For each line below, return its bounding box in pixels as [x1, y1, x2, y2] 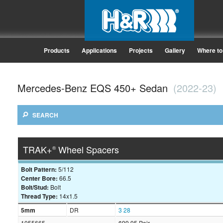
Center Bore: [20, 174, 58, 183]
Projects [128, 46, 153, 55]
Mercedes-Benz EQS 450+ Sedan [17, 81, 171, 96]
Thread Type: [20, 192, 58, 201]
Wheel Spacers [56, 143, 119, 156]
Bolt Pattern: [20, 165, 57, 174]
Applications [81, 46, 117, 55]
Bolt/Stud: [20, 183, 49, 192]
